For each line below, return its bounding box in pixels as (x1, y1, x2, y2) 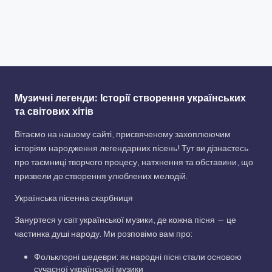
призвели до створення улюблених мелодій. (15, 171, 188, 182)
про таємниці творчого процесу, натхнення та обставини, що (15, 157, 253, 168)
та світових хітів (15, 105, 93, 118)
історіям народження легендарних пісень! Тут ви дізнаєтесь (15, 143, 248, 154)
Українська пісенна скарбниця (15, 192, 133, 203)
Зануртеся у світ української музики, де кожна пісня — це (15, 214, 236, 225)
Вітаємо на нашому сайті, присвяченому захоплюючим (15, 129, 231, 140)
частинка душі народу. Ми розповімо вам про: (15, 228, 192, 239)
